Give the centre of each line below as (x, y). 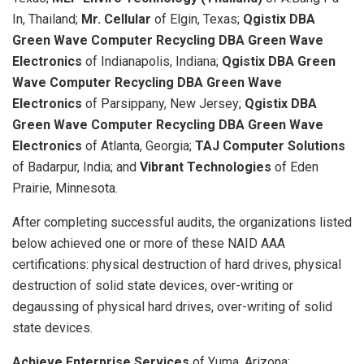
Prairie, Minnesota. (65, 188)
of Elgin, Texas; (199, 19)
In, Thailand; (47, 19)
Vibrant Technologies (207, 167)
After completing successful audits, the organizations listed (182, 222)
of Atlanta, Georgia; (140, 145)
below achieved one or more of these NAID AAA (149, 243)
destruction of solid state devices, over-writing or (153, 285)
